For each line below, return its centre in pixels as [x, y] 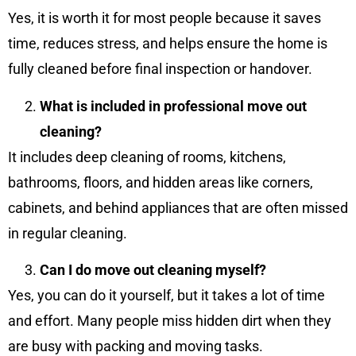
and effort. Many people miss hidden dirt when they [170, 321]
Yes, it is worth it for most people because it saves [164, 18]
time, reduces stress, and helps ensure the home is [168, 44]
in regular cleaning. [68, 233]
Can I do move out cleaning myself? [153, 270]
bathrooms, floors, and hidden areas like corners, [161, 182]
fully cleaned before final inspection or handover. [160, 69]
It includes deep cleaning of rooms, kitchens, [147, 157]
